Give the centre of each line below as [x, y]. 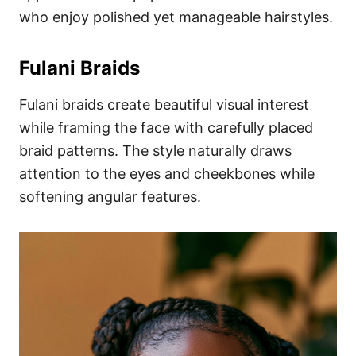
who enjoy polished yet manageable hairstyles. [176, 17]
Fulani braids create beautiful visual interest [164, 104]
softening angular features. [110, 196]
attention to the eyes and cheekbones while [167, 173]
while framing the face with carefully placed [166, 127]
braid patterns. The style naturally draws [155, 150]
